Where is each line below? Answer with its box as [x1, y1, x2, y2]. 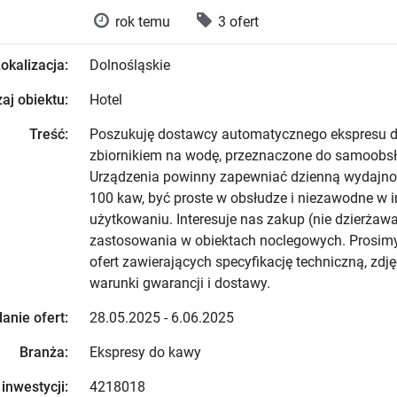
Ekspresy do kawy [89, 344, 201, 361]
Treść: [28, 126, 68, 143]
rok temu [115, 13, 170, 30]
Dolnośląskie [89, 57, 170, 74]
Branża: [19, 344, 68, 361]
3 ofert [218, 13, 259, 30]
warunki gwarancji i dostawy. [89, 275, 270, 292]
